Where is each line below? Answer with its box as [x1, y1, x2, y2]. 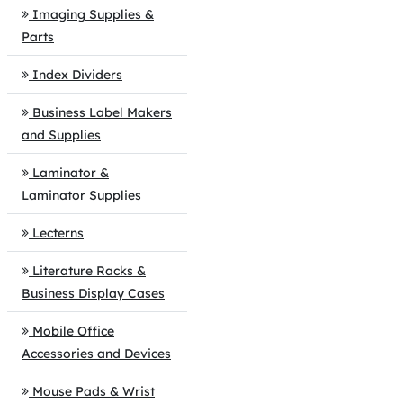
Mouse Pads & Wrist [32, 383, 155, 399]
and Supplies [22, 127, 101, 143]
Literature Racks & [32, 263, 146, 279]
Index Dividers [32, 67, 122, 83]
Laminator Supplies [22, 187, 141, 203]
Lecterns [32, 225, 84, 241]
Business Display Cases [22, 285, 165, 301]
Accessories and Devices [22, 345, 171, 362]
